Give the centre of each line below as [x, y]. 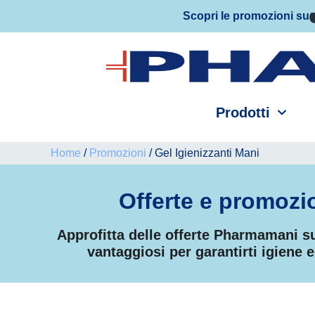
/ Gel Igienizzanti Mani [203, 153]
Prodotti [243, 112]
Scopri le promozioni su [246, 16]
